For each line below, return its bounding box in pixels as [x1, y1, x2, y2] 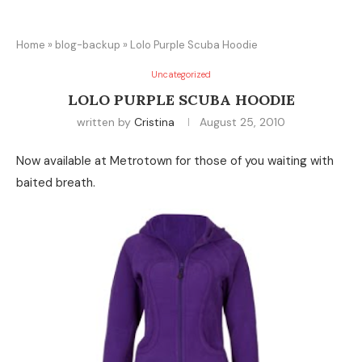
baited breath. [16, 175, 95, 191]
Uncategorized [151, 69, 211, 80]
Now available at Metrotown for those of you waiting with [16, 153, 334, 169]
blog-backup [55, 38, 120, 52]
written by [77, 115, 134, 129]
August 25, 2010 [200, 115, 285, 129]
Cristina [134, 115, 175, 129]
